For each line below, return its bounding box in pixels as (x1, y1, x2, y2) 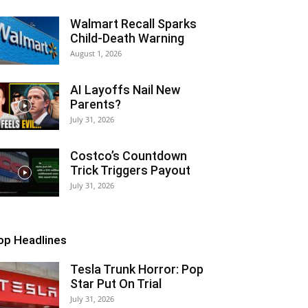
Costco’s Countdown (70, 148, 187, 163)
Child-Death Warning (70, 31, 184, 45)
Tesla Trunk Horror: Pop (70, 262, 203, 276)
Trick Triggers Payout (70, 163, 190, 177)
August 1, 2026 (70, 48, 122, 58)
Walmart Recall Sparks (70, 16, 197, 31)
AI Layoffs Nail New (70, 82, 180, 97)
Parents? (70, 97, 121, 111)
